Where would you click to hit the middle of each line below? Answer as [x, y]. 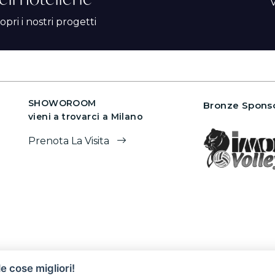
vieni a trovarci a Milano [86, 116]
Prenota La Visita [70, 141]
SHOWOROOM [62, 103]
